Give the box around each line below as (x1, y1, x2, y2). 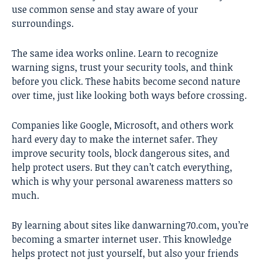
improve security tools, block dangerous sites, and (12, 147, 230, 160)
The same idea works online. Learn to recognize (12, 47, 218, 60)
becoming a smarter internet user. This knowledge (12, 233, 232, 246)
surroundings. (12, 17, 74, 30)
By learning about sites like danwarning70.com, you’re (12, 219, 249, 232)
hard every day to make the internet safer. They (12, 133, 218, 146)
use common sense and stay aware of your (12, 3, 198, 16)
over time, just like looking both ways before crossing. (12, 89, 247, 102)
